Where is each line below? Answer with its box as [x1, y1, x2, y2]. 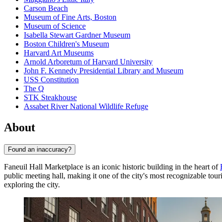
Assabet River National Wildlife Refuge [24, 102, 148, 111]
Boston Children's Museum [24, 40, 109, 49]
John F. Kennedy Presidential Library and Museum [24, 66, 183, 75]
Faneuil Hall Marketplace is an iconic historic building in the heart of [4, 162, 220, 171]
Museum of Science [24, 22, 86, 31]
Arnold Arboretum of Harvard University [24, 57, 153, 66]
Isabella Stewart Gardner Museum [24, 31, 130, 40]
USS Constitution [24, 75, 79, 84]
